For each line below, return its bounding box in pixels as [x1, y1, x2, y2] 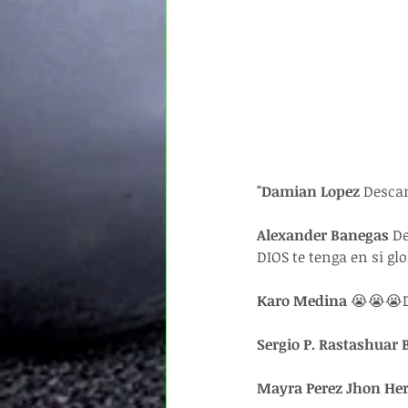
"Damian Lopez [257, 181, 360, 202]
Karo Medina [257, 291, 351, 311]
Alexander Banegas [257, 225, 393, 246]
